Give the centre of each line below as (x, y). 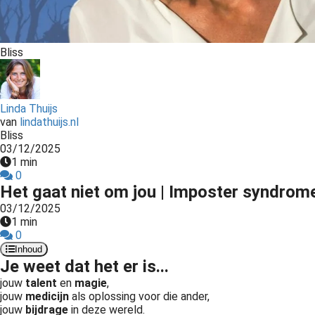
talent (41, 283)
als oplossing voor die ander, (139, 296)
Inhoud (28, 249)
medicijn (47, 296)
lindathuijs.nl (49, 122)
